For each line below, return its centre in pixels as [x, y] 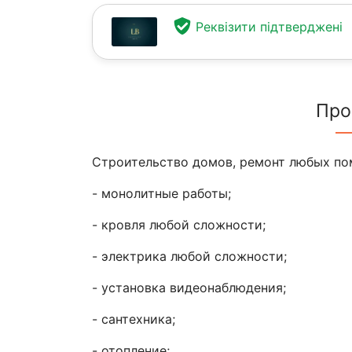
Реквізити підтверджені [269, 27]
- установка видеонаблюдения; [189, 288]
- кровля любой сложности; [179, 225]
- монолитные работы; [161, 193]
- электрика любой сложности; [189, 256]
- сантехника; [134, 319]
